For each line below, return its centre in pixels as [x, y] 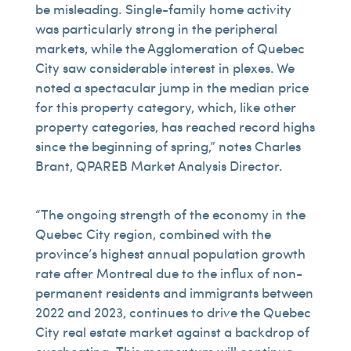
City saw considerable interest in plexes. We [165, 67]
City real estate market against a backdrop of [172, 331]
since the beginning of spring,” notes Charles [168, 146]
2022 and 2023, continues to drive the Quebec [173, 312]
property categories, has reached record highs [175, 126]
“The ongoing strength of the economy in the [170, 214]
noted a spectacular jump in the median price [172, 87]
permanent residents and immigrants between [174, 292]
